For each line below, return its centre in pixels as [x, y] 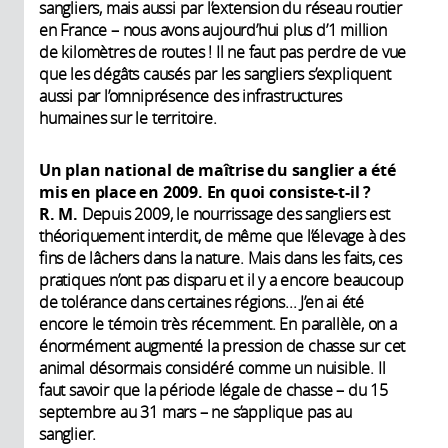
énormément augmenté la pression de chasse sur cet [222, 345]
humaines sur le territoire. [128, 117]
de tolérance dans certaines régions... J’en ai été [201, 301]
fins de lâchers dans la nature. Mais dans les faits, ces [220, 257]
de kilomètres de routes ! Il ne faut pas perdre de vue [223, 51]
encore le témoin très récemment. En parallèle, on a [218, 323]
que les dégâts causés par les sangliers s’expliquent [215, 73]
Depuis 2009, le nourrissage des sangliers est [234, 213]
